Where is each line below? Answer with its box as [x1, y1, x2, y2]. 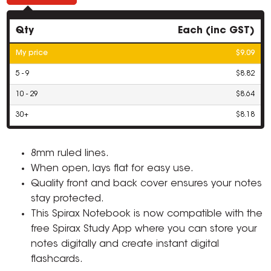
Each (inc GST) [178, 26, 255, 36]
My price [16, 50, 48, 57]
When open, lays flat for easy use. [31, 164, 194, 174]
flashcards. [31, 255, 83, 265]
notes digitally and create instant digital [31, 240, 220, 250]
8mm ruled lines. [31, 149, 109, 159]
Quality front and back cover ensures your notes [31, 179, 263, 189]
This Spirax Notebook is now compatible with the [31, 209, 263, 220]
